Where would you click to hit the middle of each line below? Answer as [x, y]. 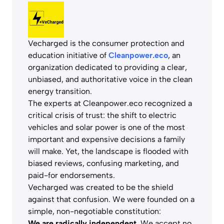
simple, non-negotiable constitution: [94, 211]
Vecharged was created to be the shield [101, 187]
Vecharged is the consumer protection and [106, 43]
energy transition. [60, 91]
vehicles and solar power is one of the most [106, 127]
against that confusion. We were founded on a [111, 199]
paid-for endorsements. [71, 175]
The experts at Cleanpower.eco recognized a [110, 103]
